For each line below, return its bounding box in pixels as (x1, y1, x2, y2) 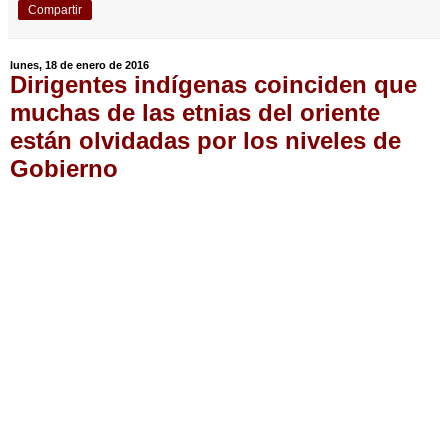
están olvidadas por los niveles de (10, 127, 401, 155)
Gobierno (10, 155, 118, 183)
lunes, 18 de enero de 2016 (10, 59, 149, 72)
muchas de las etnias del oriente (10, 99, 380, 127)
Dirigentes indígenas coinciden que (10, 71, 417, 99)
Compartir (28, 3, 82, 18)
